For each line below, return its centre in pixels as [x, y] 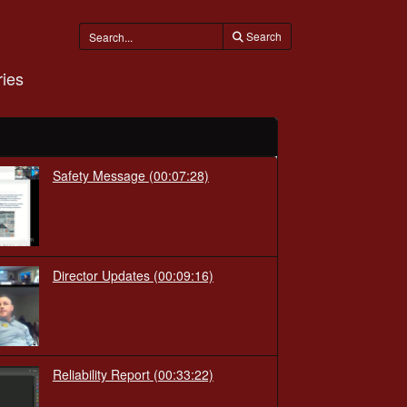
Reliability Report [101, 375]
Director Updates [101, 275]
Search [263, 36]
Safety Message [99, 175]
